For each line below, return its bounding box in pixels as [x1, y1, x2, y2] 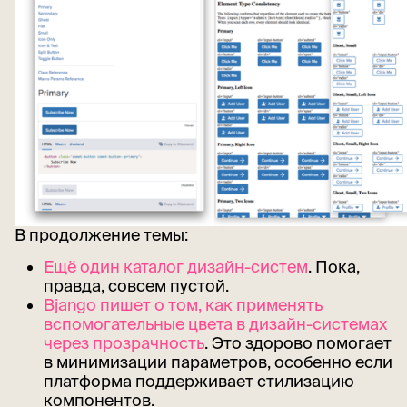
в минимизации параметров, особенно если [43, 352, 392, 372]
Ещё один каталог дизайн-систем [43, 257, 308, 277]
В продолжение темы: [15, 225, 188, 245]
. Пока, [307, 257, 360, 277]
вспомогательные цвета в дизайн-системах [43, 314, 387, 334]
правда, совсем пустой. [43, 276, 229, 296]
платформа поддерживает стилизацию [43, 372, 354, 392]
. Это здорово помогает [203, 333, 392, 353]
